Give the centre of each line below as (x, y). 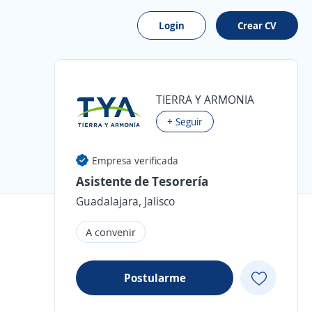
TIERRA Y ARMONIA (205, 100)
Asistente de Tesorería (142, 181)
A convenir (111, 232)
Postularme (155, 278)
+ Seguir (185, 122)
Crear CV (257, 25)
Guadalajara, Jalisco (125, 201)
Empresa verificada (135, 160)
